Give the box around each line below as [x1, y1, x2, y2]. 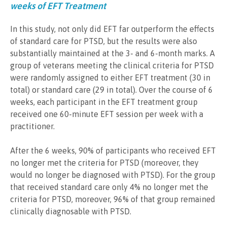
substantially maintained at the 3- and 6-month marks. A [10, 49, 215, 58]
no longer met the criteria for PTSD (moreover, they [10, 158, 199, 168]
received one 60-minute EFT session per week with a [10, 109, 203, 119]
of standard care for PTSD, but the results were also [10, 36, 197, 46]
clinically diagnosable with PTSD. [10, 207, 131, 216]
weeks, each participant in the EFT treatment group [10, 97, 198, 107]
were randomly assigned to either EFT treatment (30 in [10, 73, 210, 83]
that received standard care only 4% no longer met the [10, 182, 208, 192]
